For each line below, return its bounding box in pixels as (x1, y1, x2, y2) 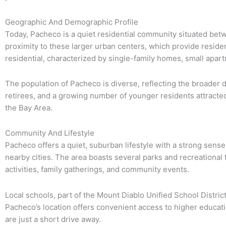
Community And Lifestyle (5, 128, 94, 138)
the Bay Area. (5, 103, 52, 113)
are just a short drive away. (5, 214, 101, 224)
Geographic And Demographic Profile (5, 17, 138, 27)
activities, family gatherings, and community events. (5, 164, 189, 175)
